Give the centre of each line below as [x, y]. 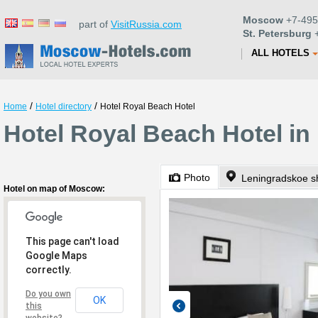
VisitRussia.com [146, 24]
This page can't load [72, 241]
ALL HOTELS [280, 53]
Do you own [48, 294]
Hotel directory [64, 106]
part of [91, 24]
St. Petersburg [277, 33]
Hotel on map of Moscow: [54, 189]
